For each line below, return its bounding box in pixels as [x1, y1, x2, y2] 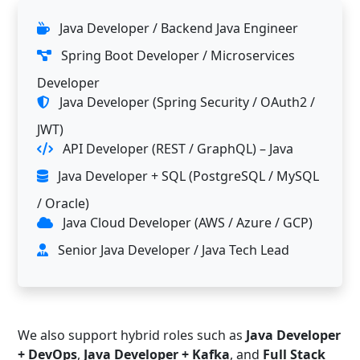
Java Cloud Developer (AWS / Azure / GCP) [59, 213, 313, 231]
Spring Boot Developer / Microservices [58, 46, 295, 64]
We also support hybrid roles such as [18, 325, 246, 344]
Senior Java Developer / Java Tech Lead [55, 240, 289, 259]
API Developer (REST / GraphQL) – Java [59, 139, 293, 157]
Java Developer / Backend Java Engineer [56, 18, 298, 37]
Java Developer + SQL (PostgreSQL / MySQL [55, 166, 319, 185]
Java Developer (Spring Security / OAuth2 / [56, 92, 315, 111]
